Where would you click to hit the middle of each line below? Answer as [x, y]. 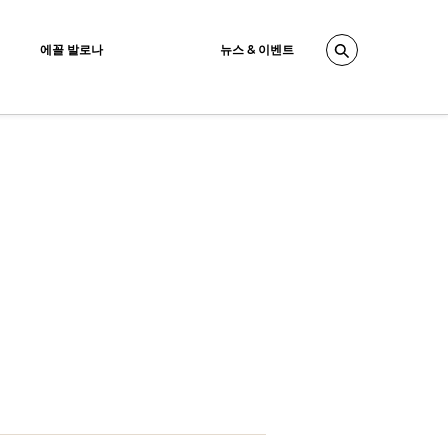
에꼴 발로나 [71, 50]
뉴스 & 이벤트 [256, 50]
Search [366, 56]
